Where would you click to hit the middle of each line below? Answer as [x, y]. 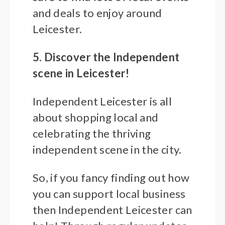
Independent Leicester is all [102, 101]
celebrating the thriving [92, 134]
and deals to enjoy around [97, 13]
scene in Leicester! [81, 73]
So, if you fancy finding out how [111, 178]
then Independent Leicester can [113, 210]
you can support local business [109, 194]
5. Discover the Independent [106, 57]
